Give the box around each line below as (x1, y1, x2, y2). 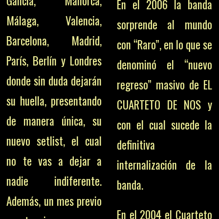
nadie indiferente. (6, 173, 102, 190)
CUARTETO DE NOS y (116, 96, 212, 113)
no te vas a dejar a (6, 153, 102, 170)
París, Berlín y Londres (6, 52, 102, 69)
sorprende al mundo (116, 16, 212, 33)
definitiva (116, 136, 155, 153)
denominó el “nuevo (116, 56, 212, 73)
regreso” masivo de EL (116, 76, 212, 93)
